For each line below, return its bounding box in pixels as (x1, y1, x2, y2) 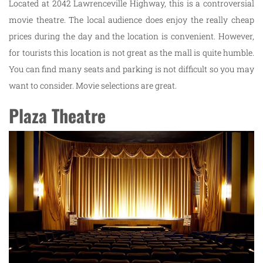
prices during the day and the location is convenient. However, (9, 31, 254, 42)
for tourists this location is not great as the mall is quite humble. (9, 47, 254, 59)
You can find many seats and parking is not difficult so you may (9, 63, 254, 75)
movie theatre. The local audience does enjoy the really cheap (9, 14, 254, 26)
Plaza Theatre (9, 102, 106, 129)
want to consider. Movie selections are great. (9, 80, 177, 92)
